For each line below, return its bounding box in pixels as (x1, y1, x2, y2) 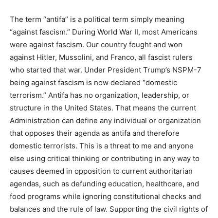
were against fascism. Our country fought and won (10, 97, 182, 107)
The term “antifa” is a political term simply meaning (10, 72, 184, 82)
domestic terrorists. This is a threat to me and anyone (10, 199, 194, 208)
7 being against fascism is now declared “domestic (10, 135, 183, 145)
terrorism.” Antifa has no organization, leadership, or (10, 148, 189, 158)
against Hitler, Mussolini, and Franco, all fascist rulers (10, 110, 193, 120)
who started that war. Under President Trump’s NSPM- (10, 123, 197, 132)
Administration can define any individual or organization (10, 173, 201, 183)
